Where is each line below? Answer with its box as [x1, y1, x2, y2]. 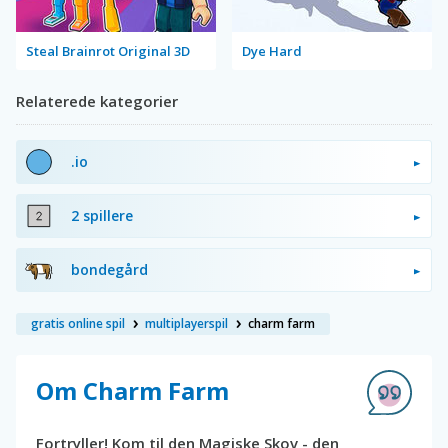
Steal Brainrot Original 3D [26, 41, 190, 60]
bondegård [71, 259, 148, 279]
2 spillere [71, 205, 133, 225]
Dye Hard [242, 41, 302, 60]
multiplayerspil [145, 314, 228, 332]
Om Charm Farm [36, 373, 229, 407]
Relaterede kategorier [16, 90, 178, 111]
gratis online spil [31, 314, 125, 332]
